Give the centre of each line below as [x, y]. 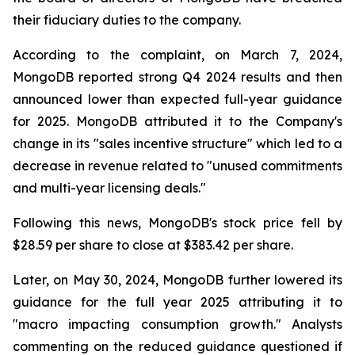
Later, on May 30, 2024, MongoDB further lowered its [177, 280]
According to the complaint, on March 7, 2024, [177, 55]
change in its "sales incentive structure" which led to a [177, 143]
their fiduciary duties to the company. [127, 20]
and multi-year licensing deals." [109, 188]
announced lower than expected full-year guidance [177, 99]
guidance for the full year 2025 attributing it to [177, 302]
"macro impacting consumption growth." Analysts [177, 324]
